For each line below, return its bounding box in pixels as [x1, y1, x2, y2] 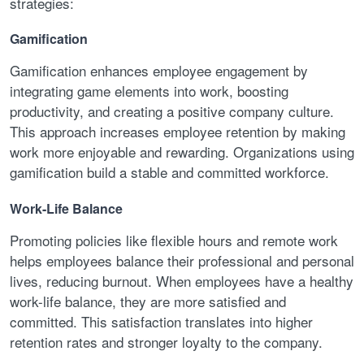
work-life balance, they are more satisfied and [10, 290, 286, 311]
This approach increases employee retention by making [10, 121, 345, 142]
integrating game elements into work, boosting [10, 80, 288, 102]
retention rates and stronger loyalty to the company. [10, 331, 323, 352]
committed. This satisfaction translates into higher [10, 310, 313, 331]
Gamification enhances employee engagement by [10, 60, 308, 81]
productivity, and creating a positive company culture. [10, 101, 334, 122]
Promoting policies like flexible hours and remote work [10, 229, 338, 250]
